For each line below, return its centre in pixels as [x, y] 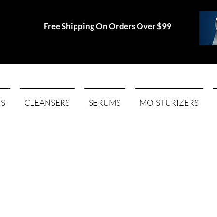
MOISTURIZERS [169, 102]
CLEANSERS [47, 102]
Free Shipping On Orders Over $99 [108, 26]
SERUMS [105, 102]
